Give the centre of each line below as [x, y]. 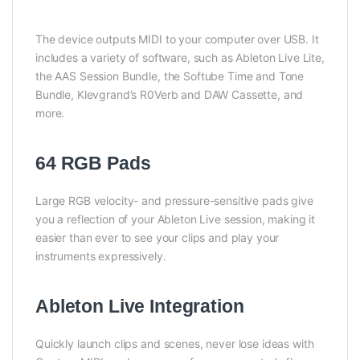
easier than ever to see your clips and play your [157, 237]
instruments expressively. [101, 256]
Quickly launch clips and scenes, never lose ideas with [175, 343]
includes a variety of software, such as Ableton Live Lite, [180, 57]
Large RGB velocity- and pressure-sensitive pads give [174, 200]
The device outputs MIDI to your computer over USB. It [177, 39]
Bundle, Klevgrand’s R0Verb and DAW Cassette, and [170, 94]
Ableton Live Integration [140, 306]
